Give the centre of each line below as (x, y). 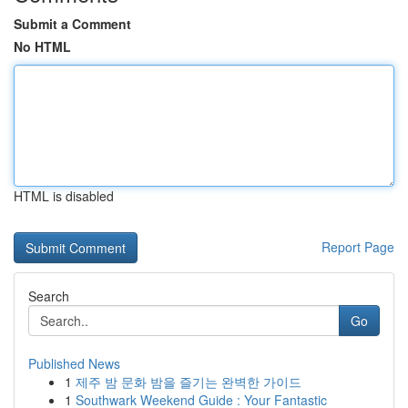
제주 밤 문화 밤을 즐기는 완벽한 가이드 (189, 382)
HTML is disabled (64, 196)
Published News (74, 363)
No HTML (42, 46)
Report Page (358, 247)
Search (49, 296)
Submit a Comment (72, 24)
